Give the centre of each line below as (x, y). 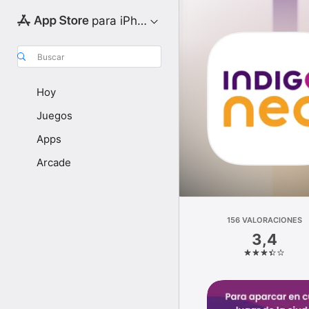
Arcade (54, 162)
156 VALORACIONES (265, 220)
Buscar (51, 57)
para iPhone (124, 21)
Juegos (54, 116)
